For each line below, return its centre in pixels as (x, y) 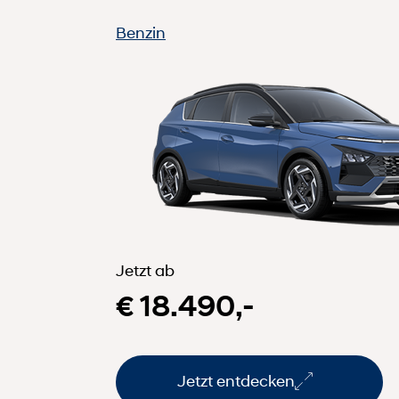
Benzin (141, 33)
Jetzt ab (145, 270)
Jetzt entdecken (236, 382)
